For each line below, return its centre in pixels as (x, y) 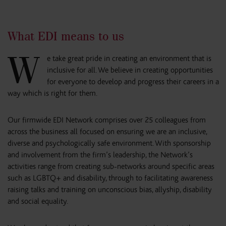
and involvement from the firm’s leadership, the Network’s (100, 155)
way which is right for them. (52, 93)
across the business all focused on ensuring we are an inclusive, (107, 132)
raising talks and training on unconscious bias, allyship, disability (110, 190)
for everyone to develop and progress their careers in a (133, 82)
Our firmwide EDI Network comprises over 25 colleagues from (107, 120)
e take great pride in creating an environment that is (129, 59)
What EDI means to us (66, 36)
